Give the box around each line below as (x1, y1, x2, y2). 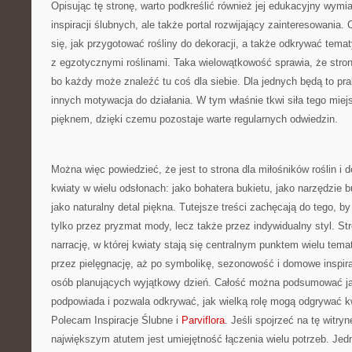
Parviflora (181, 314, 225, 326)
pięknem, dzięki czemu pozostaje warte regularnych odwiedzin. (51, 113, 341, 125)
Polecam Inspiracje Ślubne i (51, 314, 181, 326)
